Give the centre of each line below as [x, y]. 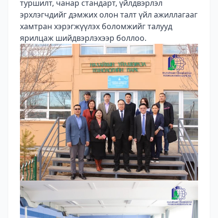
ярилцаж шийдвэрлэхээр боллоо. [83, 38]
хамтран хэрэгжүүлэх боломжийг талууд [96, 26]
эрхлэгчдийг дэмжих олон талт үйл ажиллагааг [109, 14]
